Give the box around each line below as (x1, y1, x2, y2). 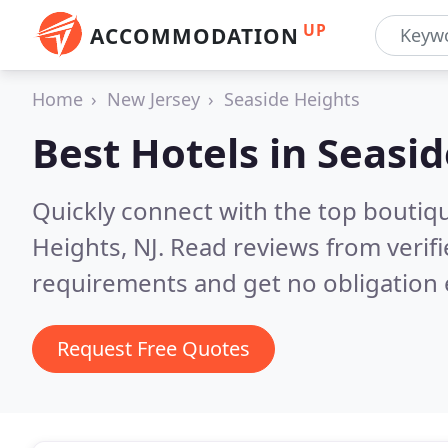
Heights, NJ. (32, 230, 170, 263)
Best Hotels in (32, 125, 317, 180)
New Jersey (107, 87, 200, 111)
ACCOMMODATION (90, 22, 299, 50)
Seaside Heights (224, 87, 360, 111)
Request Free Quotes (57, 335, 250, 362)
